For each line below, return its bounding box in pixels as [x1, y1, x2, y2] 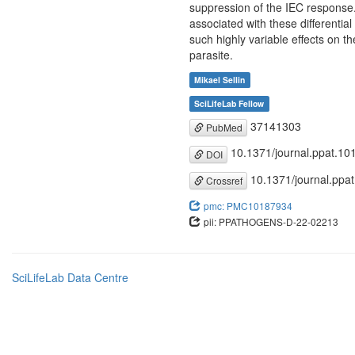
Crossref [204, 173, 242, 187]
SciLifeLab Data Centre [12, 269, 128, 285]
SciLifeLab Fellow [194, 97, 265, 109]
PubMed [204, 120, 242, 135]
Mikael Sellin [194, 74, 246, 86]
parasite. [189, 47, 233, 63]
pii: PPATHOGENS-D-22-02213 [204, 214, 338, 228]
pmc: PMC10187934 [204, 198, 292, 212]
